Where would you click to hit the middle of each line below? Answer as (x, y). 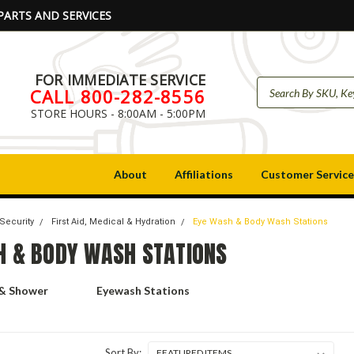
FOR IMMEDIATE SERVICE (120, 79)
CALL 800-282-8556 (117, 96)
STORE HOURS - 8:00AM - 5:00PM (118, 113)
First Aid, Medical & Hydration (114, 222)
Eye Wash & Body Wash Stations (261, 222)
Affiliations (204, 174)
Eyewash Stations (143, 290)
